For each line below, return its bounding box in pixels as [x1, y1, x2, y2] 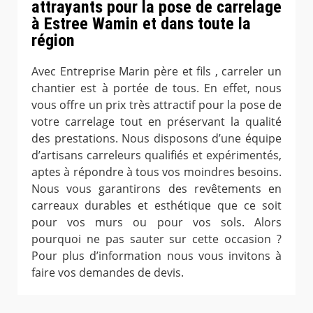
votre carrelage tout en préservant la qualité [31, 113, 282, 129]
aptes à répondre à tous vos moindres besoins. [31, 163, 282, 180]
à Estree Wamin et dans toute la [31, 13, 251, 34]
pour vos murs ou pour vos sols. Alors [31, 214, 282, 230]
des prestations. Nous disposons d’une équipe [31, 130, 282, 146]
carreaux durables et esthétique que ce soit [31, 197, 282, 213]
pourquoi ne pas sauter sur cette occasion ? [31, 231, 282, 247]
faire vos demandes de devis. [31, 264, 184, 280]
